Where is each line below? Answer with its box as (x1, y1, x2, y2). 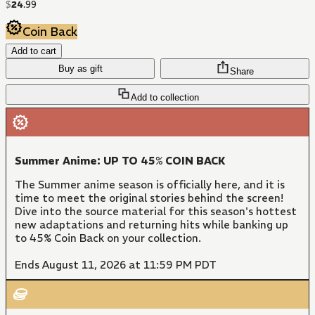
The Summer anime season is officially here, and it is (15, 178, 285, 192)
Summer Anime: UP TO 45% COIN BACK (15, 154, 226, 168)
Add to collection (130, 92, 199, 103)
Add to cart (11, 46, 56, 57)
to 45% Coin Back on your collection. (15, 231, 201, 245)
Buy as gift (58, 63, 103, 75)
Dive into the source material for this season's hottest (15, 205, 297, 219)
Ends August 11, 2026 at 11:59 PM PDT (15, 258, 217, 272)
